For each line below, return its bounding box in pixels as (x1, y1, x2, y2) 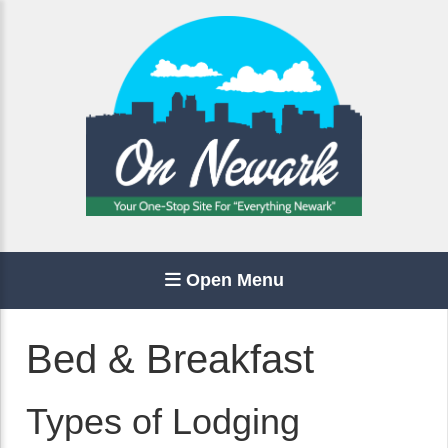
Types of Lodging (26, 401, 300, 442)
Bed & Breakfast (26, 337, 314, 381)
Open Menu (180, 270, 284, 290)
